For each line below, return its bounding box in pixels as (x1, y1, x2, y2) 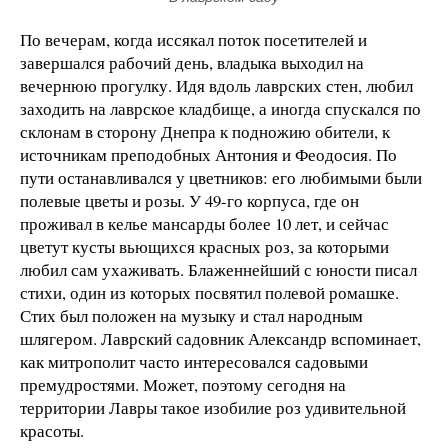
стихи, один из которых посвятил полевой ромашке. (20, 281, 399, 305)
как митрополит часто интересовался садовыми (20, 350, 368, 374)
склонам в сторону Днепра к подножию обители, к (20, 120, 390, 144)
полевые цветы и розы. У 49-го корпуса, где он (20, 189, 359, 213)
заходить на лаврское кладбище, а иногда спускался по (20, 97, 421, 121)
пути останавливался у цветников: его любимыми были (20, 166, 422, 190)
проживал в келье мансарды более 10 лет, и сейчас (20, 212, 389, 236)
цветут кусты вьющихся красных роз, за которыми (20, 235, 389, 259)
